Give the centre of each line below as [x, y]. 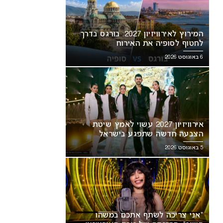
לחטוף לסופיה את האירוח [160, 44]
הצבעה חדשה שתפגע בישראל [151, 134]
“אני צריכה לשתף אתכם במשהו [149, 216]
